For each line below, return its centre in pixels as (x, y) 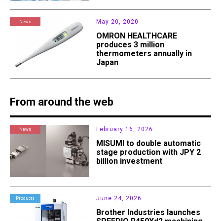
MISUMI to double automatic (149, 144)
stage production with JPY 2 (149, 152)
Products (25, 199)
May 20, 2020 (118, 22)
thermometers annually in (144, 54)
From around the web (62, 102)
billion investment (129, 161)
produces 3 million (130, 45)
